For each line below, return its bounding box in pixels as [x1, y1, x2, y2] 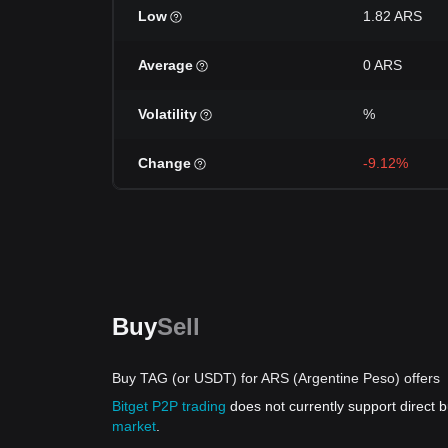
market [112, 418, 156, 434]
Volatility [138, 106, 197, 122]
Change [138, 155, 191, 171]
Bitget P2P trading [112, 398, 226, 414]
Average [138, 57, 193, 73]
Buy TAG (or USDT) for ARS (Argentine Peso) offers [112, 370, 440, 386]
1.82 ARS [363, 8, 422, 24]
